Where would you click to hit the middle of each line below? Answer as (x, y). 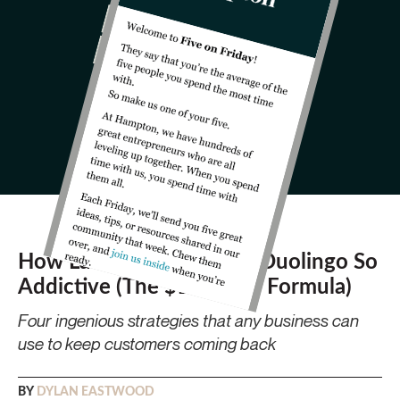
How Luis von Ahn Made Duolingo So (198, 262)
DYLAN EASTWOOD (96, 392)
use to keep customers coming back (147, 343)
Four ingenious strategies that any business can (188, 320)
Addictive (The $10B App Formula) (185, 287)
